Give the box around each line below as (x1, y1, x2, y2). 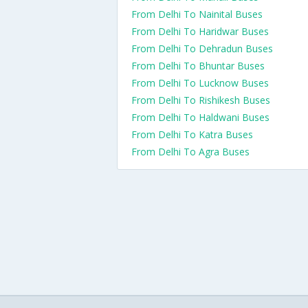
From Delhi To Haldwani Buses (131, 111, 269, 124)
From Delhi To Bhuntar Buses (131, 59, 265, 72)
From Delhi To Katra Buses (131, 128, 253, 141)
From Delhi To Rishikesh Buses (131, 93, 270, 107)
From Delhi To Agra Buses (131, 145, 250, 158)
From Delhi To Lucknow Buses (131, 76, 269, 89)
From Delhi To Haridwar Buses (131, 25, 269, 38)
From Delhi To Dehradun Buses (131, 42, 273, 55)
